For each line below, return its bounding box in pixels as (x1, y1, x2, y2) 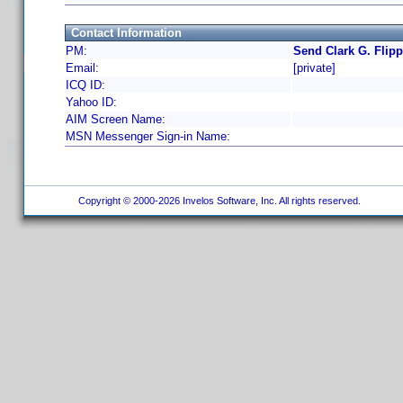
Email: (66, 61, 99, 75)
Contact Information (71, 26, 182, 40)
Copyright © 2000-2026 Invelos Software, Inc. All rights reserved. (72, 195, 363, 206)
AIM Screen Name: (66, 112, 166, 126)
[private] (293, 61, 336, 75)
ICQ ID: (66, 78, 105, 92)
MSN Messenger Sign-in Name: (66, 130, 230, 143)
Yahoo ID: (66, 95, 117, 109)
